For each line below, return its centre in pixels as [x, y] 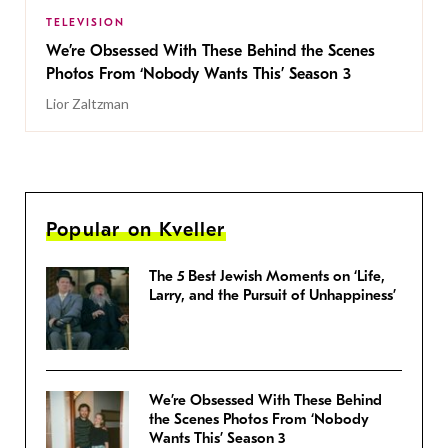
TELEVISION [85, 23]
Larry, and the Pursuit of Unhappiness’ [272, 295]
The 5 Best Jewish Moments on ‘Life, [267, 276]
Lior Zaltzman [87, 104]
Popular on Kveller [136, 230]
